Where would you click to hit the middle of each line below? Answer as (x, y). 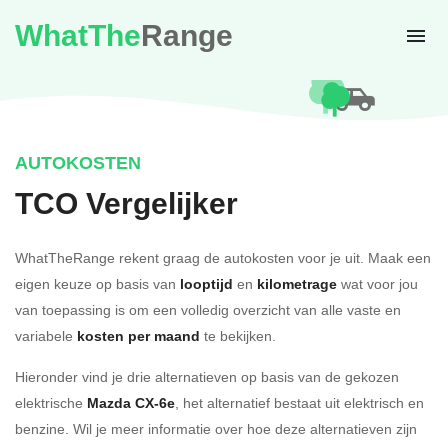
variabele (46, 335)
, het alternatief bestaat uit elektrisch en (299, 402)
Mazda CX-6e (131, 403)
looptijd (206, 284)
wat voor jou (377, 283)
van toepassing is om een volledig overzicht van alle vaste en (208, 309)
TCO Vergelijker (126, 204)
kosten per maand (138, 336)
